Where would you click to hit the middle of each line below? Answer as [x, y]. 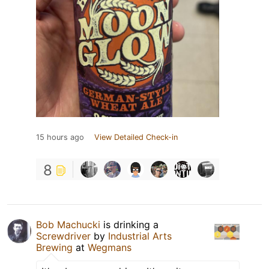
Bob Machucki [68, 224]
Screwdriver [63, 236]
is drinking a [129, 224]
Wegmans [110, 247]
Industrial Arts [140, 236]
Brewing [54, 247]
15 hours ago [60, 137]
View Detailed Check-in [136, 137]
